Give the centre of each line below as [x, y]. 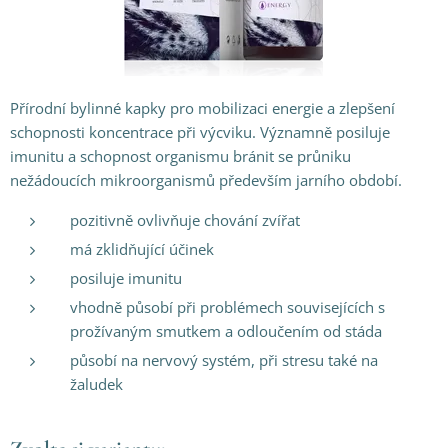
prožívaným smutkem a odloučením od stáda [226, 330]
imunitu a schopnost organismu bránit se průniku [180, 155]
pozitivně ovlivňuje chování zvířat [185, 219]
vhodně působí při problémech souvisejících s [227, 306]
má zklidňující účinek [142, 248]
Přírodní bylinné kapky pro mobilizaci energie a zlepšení [202, 107]
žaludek [98, 383]
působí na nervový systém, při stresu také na [224, 359]
